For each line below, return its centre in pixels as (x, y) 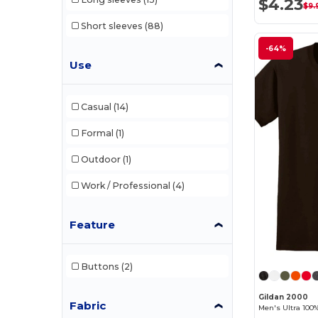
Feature (93, 225)
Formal (97, 133)
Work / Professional (125, 185)
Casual (96, 106)
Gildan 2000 (284, 297)
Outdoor (100, 159)
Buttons (100, 266)
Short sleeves (111, 26)
